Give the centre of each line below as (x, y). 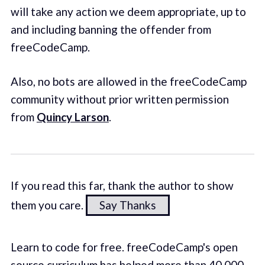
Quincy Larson (72, 117)
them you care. (48, 205)
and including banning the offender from (111, 29)
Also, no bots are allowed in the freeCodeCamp (128, 82)
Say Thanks (127, 205)
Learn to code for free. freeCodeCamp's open (124, 247)
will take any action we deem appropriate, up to (128, 11)
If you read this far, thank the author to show (122, 185)
